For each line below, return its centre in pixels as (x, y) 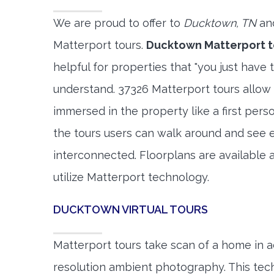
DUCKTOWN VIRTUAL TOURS (131, 209)
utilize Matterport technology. (131, 177)
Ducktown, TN (220, 23)
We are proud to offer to (118, 23)
